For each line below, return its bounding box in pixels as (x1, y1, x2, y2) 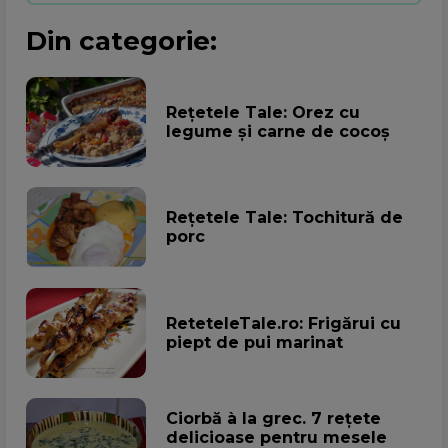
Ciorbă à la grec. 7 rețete (166, 408, 381, 428)
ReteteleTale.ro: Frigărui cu (166, 313, 401, 333)
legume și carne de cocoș (166, 121, 390, 141)
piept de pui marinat (166, 332, 343, 352)
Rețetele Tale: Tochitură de (166, 208, 403, 228)
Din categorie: (26, 24, 217, 57)
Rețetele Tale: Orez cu (166, 102, 360, 122)
